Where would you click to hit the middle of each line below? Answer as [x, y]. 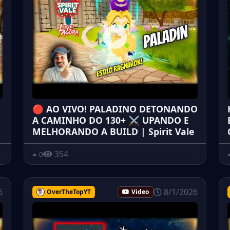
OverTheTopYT [69, 192]
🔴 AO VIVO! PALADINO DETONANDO [115, 109]
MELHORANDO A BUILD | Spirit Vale [113, 131]
